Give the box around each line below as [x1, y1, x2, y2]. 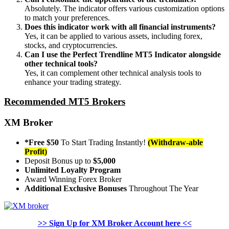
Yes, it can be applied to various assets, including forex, [25, 31, 202, 40]
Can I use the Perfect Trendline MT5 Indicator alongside [25, 50, 221, 59]
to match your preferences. [25, 13, 110, 22]
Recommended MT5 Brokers [4, 96, 125, 107]
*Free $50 [25, 138, 61, 147]
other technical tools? [25, 59, 98, 68]
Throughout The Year [127, 184, 198, 193]
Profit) [25, 147, 47, 156]
